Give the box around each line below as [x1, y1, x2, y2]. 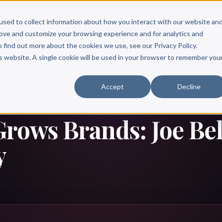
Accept [101, 82, 124, 91]
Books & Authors [130, 16, 189, 25]
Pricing [195, 16, 221, 25]
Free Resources [68, 16, 125, 25]
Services [31, 16, 62, 25]
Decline [177, 82, 201, 91]
